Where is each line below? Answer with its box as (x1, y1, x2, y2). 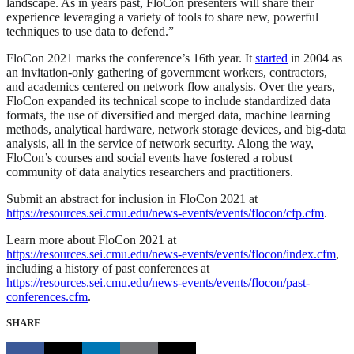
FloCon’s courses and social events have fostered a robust (6, 151, 292, 165)
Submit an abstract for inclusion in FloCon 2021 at (6, 192, 258, 206)
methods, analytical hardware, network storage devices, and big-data (6, 122, 346, 137)
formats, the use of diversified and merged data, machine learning (6, 108, 330, 122)
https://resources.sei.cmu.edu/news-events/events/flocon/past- (6, 276, 310, 290)
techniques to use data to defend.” (6, 24, 174, 39)
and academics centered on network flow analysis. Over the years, (6, 80, 335, 94)
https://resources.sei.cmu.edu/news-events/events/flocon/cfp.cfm (6, 206, 324, 220)
